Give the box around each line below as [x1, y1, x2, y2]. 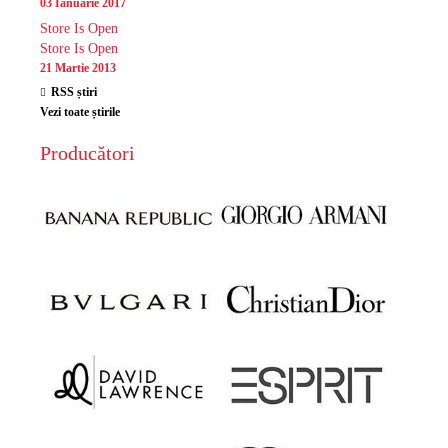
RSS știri [51, 85, 97, 100]
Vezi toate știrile [40, 105, 120, 120]
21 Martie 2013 [40, 61, 116, 76]
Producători [40, 142, 135, 165]
